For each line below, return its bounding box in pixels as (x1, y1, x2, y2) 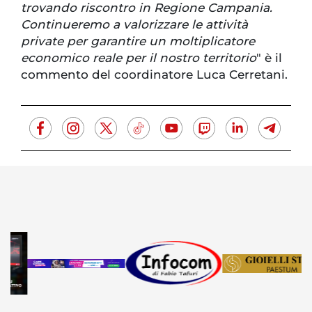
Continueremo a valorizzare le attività (21, 17, 248, 32)
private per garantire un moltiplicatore (21, 34, 255, 49)
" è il (256, 51, 282, 65)
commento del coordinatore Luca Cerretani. (21, 68, 291, 82)
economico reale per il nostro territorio (21, 51, 256, 65)
